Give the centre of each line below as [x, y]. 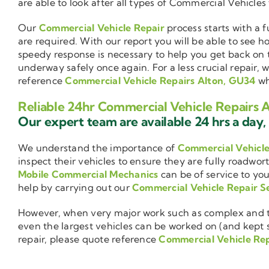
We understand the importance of [98, 148]
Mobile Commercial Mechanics [88, 174]
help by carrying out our [75, 188]
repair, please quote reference [89, 239]
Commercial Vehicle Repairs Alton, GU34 [160, 81]
